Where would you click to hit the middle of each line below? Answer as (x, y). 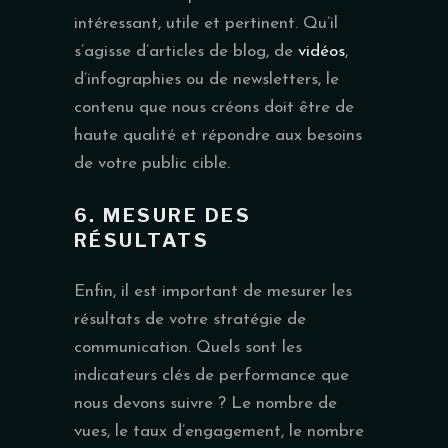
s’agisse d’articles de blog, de (186, 51)
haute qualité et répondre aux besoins (218, 135)
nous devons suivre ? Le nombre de (205, 403)
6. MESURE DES (163, 215)
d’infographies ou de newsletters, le (206, 79)
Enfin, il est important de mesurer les (213, 291)
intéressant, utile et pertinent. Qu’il (206, 23)
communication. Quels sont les (188, 347)
